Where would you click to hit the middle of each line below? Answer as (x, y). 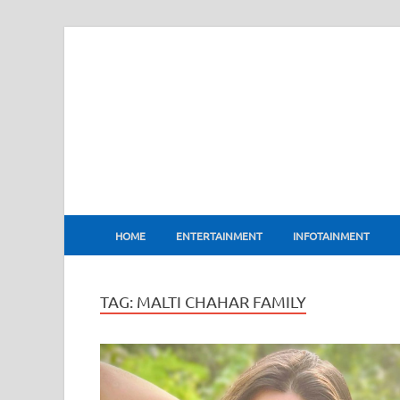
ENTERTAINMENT (219, 235)
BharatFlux (188, 212)
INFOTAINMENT (331, 235)
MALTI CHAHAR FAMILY (221, 301)
